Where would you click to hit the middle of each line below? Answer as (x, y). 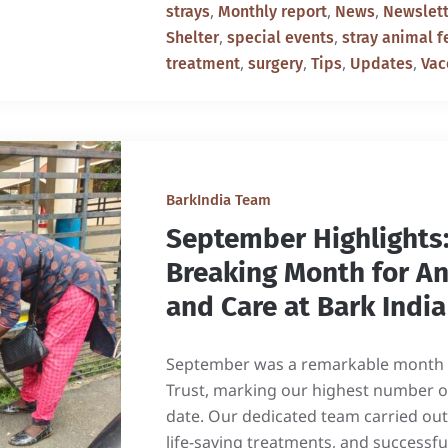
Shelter (192, 37)
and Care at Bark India (305, 306)
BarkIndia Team (218, 200)
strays (187, 11)
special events (280, 37)
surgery (275, 63)
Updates (381, 63)
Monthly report (272, 11)
